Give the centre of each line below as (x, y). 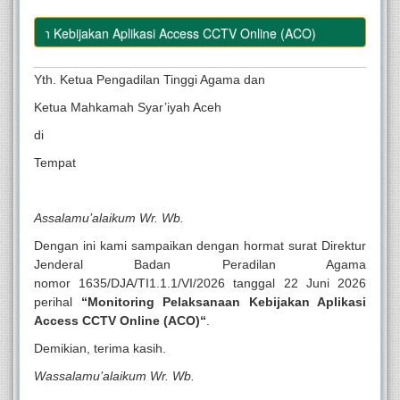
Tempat (55, 163)
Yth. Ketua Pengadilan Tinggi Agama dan (150, 80)
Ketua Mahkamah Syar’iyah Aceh (128, 108)
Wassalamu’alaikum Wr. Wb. (114, 376)
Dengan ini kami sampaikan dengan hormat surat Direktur (200, 246)
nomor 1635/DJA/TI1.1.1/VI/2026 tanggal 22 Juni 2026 (200, 283)
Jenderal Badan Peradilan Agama (200, 265)
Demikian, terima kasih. (100, 349)
